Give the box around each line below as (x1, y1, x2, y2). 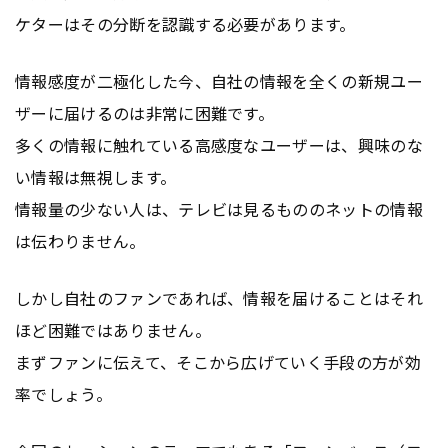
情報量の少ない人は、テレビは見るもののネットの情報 (15, 197, 423, 222)
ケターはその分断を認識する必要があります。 (15, 12, 356, 37)
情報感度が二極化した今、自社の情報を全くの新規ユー (15, 69, 424, 94)
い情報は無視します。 (15, 165, 177, 190)
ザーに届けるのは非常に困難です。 (15, 101, 275, 126)
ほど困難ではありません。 (15, 318, 211, 343)
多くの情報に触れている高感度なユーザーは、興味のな (15, 133, 423, 158)
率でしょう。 (15, 382, 112, 407)
